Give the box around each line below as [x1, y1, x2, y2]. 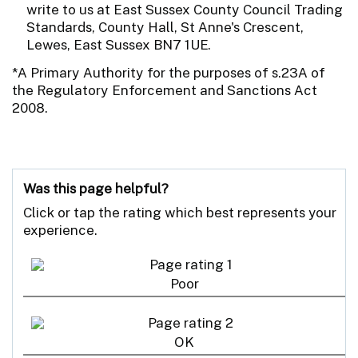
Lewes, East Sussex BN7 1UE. [26, 36, 211, 53]
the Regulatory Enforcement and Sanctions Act [12, 82, 317, 98]
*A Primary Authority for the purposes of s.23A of [12, 64, 325, 81]
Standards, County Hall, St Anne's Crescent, [26, 18, 304, 35]
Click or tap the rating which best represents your [23, 204, 336, 221]
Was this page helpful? [23, 180, 169, 197]
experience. [23, 221, 97, 238]
